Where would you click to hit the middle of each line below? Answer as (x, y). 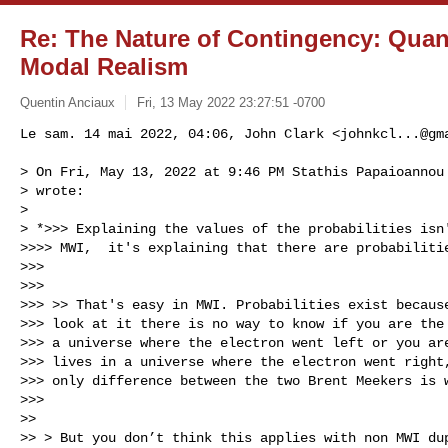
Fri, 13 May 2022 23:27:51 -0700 (230, 102)
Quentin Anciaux (67, 102)
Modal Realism (104, 66)
